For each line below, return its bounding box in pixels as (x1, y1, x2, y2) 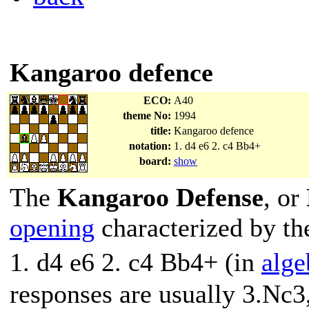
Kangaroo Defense (57, 183, 263, 212)
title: (150, 125, 171, 137)
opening (10, 213, 94, 242)
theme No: (123, 110, 171, 121)
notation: (129, 140, 171, 152)
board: (139, 155, 171, 167)
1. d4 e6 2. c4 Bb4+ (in (10, 248, 261, 277)
